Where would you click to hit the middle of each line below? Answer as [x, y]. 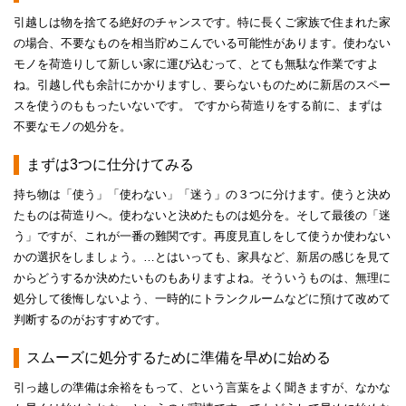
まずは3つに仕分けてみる [110, 164]
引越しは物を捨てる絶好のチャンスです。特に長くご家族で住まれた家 [202, 22]
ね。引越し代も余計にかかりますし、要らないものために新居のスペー [202, 85]
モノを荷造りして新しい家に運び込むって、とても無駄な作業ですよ [196, 64]
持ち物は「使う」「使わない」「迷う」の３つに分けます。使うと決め [202, 194]
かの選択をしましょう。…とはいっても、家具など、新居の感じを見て [202, 257]
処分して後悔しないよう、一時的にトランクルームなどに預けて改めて [202, 299]
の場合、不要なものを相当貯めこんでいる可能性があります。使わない [202, 43]
